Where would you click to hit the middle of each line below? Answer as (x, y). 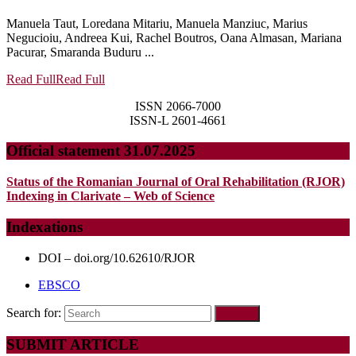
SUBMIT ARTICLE (73, 345)
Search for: (34, 312)
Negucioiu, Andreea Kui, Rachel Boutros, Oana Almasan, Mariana (174, 37)
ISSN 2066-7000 (178, 106)
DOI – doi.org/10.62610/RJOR (117, 257)
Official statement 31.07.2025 (101, 151)
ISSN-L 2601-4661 (178, 120)
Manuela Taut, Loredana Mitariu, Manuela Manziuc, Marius (157, 23)
